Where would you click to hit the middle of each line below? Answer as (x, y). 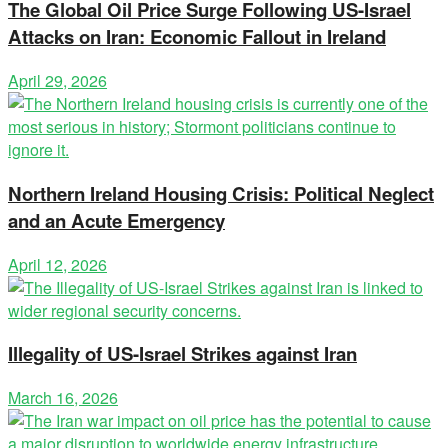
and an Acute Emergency (116, 220)
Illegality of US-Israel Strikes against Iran (182, 354)
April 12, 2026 (57, 264)
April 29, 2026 (57, 81)
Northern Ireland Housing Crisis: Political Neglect (221, 193)
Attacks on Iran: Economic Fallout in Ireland (197, 37)
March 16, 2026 (63, 397)
